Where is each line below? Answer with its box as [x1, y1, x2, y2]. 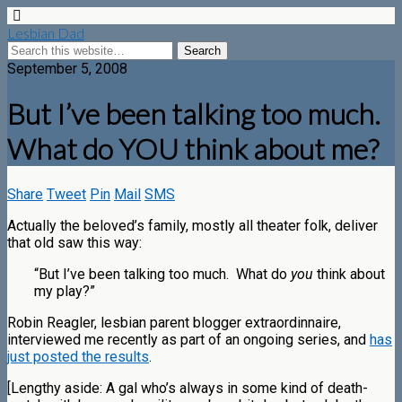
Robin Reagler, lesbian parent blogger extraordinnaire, [7, 313, 341, 331]
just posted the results [7, 347, 149, 365]
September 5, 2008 [7, 60, 127, 77]
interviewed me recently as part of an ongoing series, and [7, 330, 370, 348]
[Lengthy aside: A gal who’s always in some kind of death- [7, 379, 368, 397]
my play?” [34, 282, 95, 300]
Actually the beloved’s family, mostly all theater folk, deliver [7, 216, 378, 234]
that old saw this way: [7, 233, 145, 251]
